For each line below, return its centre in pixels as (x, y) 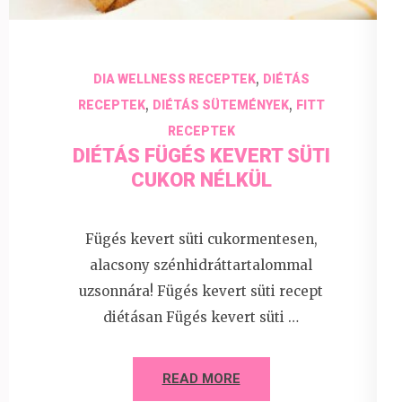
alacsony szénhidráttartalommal (201, 265)
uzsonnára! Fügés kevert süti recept (201, 291)
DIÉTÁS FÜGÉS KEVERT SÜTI (201, 156)
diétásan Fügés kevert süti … (201, 317)
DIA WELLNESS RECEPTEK (174, 79)
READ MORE (201, 378)
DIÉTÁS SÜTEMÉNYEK (220, 105)
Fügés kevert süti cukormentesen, (201, 239)
